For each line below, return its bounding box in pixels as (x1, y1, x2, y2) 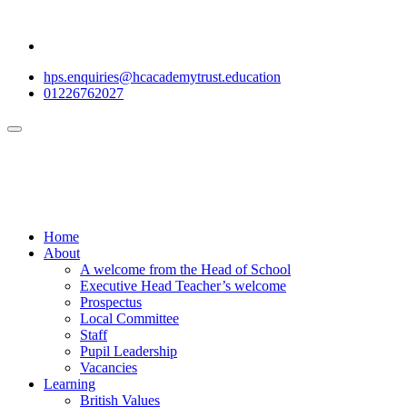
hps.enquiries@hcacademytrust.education (44, 69, 281, 84)
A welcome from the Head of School (80, 262, 291, 277)
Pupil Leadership (80, 343, 177, 359)
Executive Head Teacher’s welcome (80, 278, 286, 293)
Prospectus (80, 294, 142, 310)
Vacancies (80, 360, 137, 375)
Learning (44, 376, 95, 392)
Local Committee (80, 311, 179, 326)
